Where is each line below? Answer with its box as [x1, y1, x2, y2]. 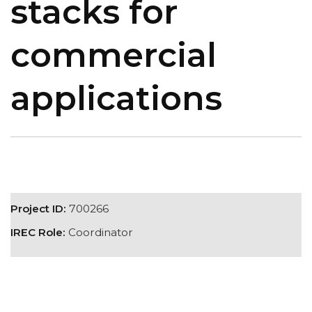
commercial [10, 35, 217, 75]
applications [10, 78, 222, 118]
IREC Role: [10, 226, 65, 239]
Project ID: [10, 202, 66, 215]
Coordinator [65, 226, 133, 239]
